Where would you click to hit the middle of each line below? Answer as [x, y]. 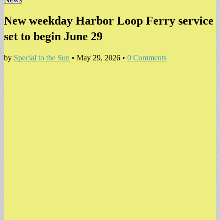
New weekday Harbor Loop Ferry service [109, 20]
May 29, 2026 [98, 57]
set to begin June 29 [57, 36]
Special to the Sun [42, 57]
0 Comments [147, 57]
